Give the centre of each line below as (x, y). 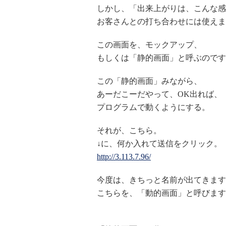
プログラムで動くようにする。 (153, 107)
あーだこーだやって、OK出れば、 (159, 94)
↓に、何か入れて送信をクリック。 (159, 144)
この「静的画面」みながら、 (149, 81)
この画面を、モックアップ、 (149, 45)
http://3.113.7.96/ (124, 157)
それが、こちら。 (129, 130)
